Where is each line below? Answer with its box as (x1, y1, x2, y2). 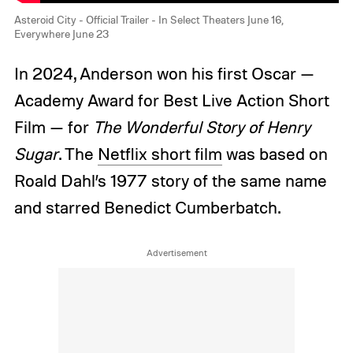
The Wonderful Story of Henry (92, 116, 310, 137)
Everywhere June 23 (13, 27, 109, 41)
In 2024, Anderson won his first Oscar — (13, 62, 314, 84)
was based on (221, 143, 328, 164)
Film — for (13, 116, 93, 137)
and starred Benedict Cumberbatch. (13, 196, 281, 217)
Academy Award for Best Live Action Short (13, 89, 329, 110)
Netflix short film (97, 143, 222, 164)
